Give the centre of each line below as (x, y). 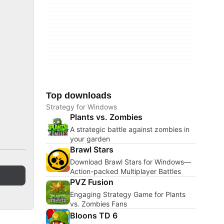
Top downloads (79, 95)
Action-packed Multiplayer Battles (125, 171)
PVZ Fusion (92, 182)
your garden (90, 139)
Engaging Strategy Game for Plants (128, 194)
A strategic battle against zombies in (130, 129)
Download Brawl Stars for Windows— (130, 162)
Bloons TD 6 (94, 215)
